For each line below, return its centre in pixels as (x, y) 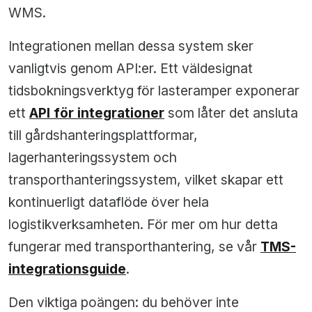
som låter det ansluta (231, 113)
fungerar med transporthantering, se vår (134, 247)
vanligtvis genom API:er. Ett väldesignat (131, 69)
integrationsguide (67, 269)
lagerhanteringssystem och (93, 158)
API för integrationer (97, 113)
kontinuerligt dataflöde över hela (109, 202)
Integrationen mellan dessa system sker (131, 46)
